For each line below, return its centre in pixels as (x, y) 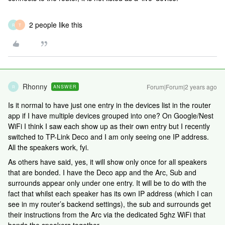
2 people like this (56, 25)
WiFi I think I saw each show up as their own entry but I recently (109, 126)
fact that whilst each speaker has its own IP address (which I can (110, 193)
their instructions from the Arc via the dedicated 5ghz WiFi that (107, 214)
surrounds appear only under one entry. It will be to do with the (107, 183)
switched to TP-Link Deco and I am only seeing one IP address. (108, 137)
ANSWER (65, 87)
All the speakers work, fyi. (49, 147)
